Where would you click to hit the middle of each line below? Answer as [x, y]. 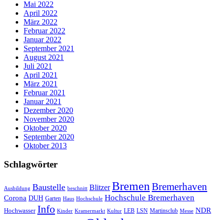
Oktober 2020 [45, 128]
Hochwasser [20, 211]
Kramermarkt [90, 211]
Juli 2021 [38, 66]
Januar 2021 [42, 101]
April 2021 [41, 75]
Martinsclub [164, 211]
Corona [15, 198]
